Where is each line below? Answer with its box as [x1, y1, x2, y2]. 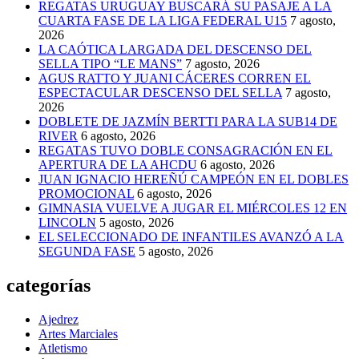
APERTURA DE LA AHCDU [38, 158, 197, 172]
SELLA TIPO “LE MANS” [38, 57, 182, 71]
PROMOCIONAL [38, 187, 134, 201]
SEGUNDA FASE [38, 244, 135, 259]
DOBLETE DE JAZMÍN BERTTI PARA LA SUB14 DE [38, 115, 337, 129]
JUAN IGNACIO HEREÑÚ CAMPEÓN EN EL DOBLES [38, 172, 349, 187]
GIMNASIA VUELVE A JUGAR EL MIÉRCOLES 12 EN [38, 201, 347, 216]
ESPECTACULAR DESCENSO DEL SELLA [38, 86, 282, 100]
